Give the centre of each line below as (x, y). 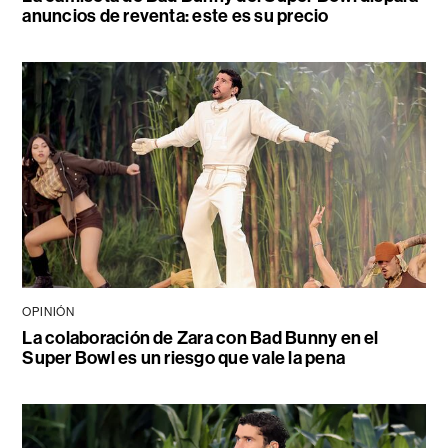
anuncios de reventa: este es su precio (175, 16)
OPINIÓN (48, 312)
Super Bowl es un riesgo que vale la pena (183, 358)
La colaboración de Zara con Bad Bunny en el (200, 338)
